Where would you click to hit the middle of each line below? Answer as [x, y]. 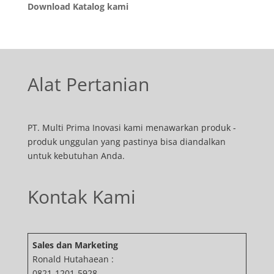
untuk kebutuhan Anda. [76, 155]
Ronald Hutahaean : [73, 259]
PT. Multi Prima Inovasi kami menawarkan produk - [131, 127]
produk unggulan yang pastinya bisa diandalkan [126, 141]
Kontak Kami [81, 196]
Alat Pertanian [88, 84]
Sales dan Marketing [75, 245]
